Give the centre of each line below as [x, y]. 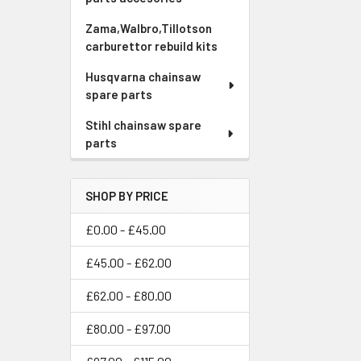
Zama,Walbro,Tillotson [149, 28]
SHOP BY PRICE [127, 196]
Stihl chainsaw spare [143, 125]
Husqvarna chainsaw [143, 77]
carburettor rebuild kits [151, 46]
